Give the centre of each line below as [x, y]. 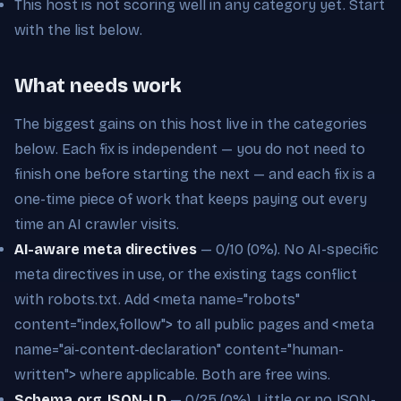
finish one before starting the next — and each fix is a [195, 174]
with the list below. [78, 30]
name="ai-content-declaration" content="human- [179, 349]
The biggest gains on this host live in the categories [191, 124]
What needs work [98, 85]
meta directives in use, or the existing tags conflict [186, 274]
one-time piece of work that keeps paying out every [191, 199]
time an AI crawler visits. [97, 224]
